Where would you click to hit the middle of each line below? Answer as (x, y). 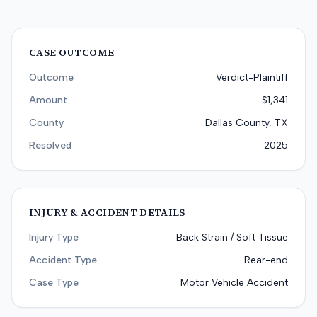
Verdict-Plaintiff (252, 77)
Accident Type (63, 260)
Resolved (50, 145)
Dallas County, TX (247, 123)
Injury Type (54, 237)
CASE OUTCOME (72, 52)
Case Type (54, 283)
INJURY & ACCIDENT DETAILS (107, 212)
